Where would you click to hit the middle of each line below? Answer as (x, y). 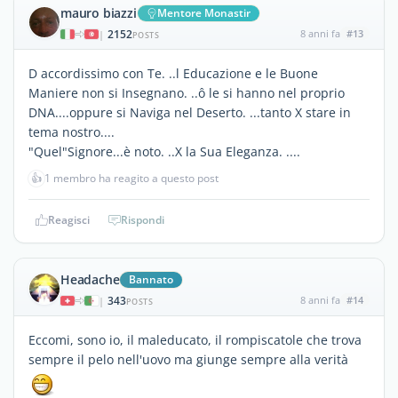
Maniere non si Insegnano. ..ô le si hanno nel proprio (187, 92)
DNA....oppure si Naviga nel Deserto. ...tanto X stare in (190, 112)
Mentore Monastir (203, 12)
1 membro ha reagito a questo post (131, 178)
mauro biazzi (99, 12)
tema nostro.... (72, 131)
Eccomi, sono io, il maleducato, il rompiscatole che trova (195, 339)
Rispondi (143, 219)
